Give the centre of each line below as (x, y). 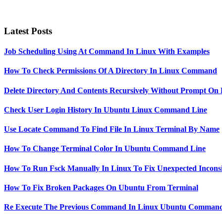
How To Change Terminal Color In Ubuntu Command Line (105, 149)
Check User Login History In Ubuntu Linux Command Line (106, 110)
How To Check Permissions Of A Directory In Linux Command (111, 71)
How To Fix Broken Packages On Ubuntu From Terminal (101, 187)
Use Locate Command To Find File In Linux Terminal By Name (112, 129)
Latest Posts (28, 31)
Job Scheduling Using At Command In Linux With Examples (107, 52)
